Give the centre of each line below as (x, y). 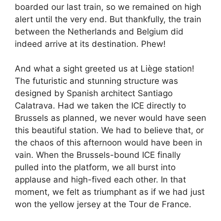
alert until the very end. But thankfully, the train (108, 19)
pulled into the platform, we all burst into (95, 167)
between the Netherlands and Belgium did (99, 31)
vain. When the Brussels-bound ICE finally (98, 155)
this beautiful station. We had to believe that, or (109, 130)
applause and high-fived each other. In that (100, 180)
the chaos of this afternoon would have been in (109, 143)
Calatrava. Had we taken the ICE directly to (100, 106)
